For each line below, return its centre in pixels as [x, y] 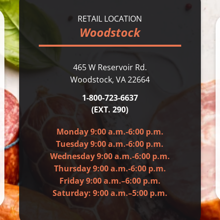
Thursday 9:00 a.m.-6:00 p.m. [110, 168]
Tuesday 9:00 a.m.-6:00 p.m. [110, 144]
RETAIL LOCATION [110, 18]
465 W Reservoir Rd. [110, 67]
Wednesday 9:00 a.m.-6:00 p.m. [110, 156]
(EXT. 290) [110, 109]
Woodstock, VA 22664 [110, 79]
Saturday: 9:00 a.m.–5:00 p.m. [110, 193]
